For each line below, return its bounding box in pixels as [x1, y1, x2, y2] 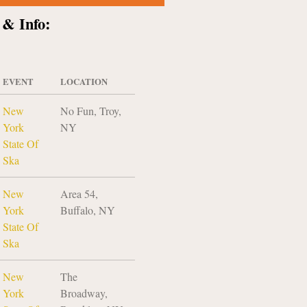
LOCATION [60, 75, 108, 88]
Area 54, [60, 186, 99, 201]
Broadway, [60, 285, 108, 300]
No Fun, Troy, [60, 103, 122, 118]
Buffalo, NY [60, 202, 116, 217]
